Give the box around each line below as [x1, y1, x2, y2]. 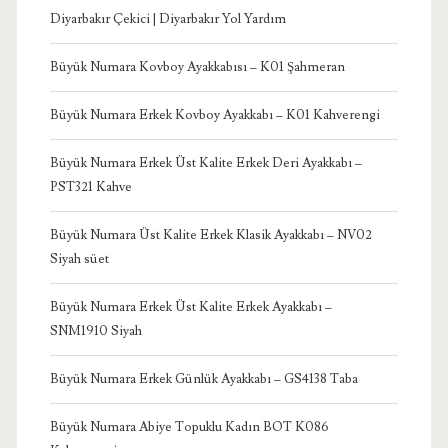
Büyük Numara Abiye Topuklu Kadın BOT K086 [49, 419, 329, 436]
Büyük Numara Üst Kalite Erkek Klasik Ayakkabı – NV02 [49, 227, 372, 244]
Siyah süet [49, 251, 109, 268]
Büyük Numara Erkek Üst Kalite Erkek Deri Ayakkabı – [49, 155, 362, 172]
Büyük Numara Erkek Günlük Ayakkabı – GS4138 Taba [49, 371, 358, 388]
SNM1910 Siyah [49, 323, 142, 340]
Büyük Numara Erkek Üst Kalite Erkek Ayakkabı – [49, 299, 332, 316]
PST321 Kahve [49, 179, 132, 196]
